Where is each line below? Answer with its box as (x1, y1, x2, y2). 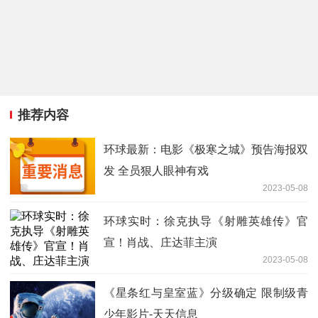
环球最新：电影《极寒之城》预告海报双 (104, 143, 308, 156)
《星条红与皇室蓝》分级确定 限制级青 (104, 287, 308, 300)
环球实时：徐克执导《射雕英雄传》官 (104, 215, 308, 228)
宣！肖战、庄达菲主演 (104, 236, 217, 249)
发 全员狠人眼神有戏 (104, 165, 209, 177)
